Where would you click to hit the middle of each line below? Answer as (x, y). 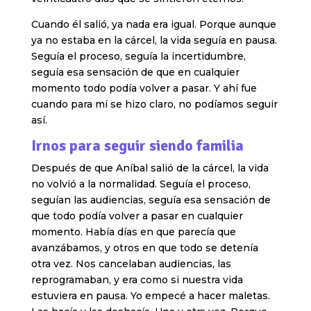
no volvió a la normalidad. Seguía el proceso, (141, 184)
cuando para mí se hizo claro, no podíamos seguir (154, 104)
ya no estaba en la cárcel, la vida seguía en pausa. (154, 41)
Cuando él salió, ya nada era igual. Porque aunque (153, 25)
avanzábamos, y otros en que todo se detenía (144, 248)
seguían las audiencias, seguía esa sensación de (151, 200)
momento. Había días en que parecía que (133, 232)
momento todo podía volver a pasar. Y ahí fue (144, 89)
